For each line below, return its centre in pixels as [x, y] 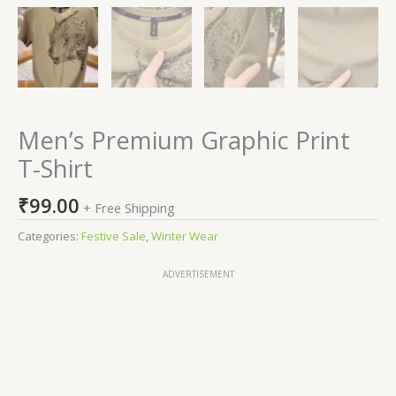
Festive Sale [114, 236]
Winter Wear [185, 236]
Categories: [49, 236]
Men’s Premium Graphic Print [184, 141]
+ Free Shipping [129, 207]
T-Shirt [55, 169]
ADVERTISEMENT [198, 274]
